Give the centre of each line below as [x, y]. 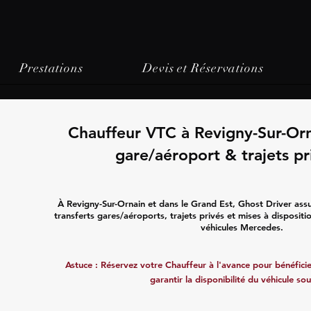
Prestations [51, 68]
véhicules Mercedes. [242, 227]
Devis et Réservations [203, 68]
